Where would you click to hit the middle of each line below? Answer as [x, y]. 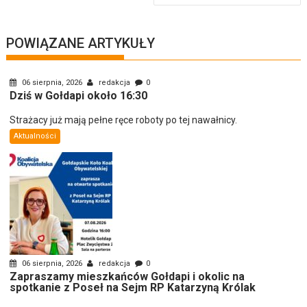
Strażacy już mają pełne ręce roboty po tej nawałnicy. [124, 120]
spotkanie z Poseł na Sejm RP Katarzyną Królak [133, 287]
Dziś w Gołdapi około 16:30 [79, 95]
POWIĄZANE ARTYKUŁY [81, 43]
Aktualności [35, 136]
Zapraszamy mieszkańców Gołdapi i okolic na [127, 276]
